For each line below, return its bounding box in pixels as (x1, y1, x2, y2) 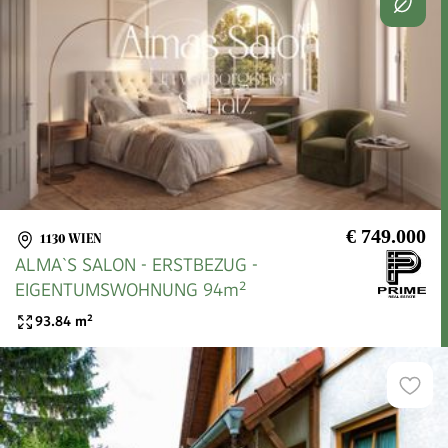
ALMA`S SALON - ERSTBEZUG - (15, 253, 258, 275)
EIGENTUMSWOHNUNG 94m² (15, 278, 246, 300)
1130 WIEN (40, 231, 101, 246)
